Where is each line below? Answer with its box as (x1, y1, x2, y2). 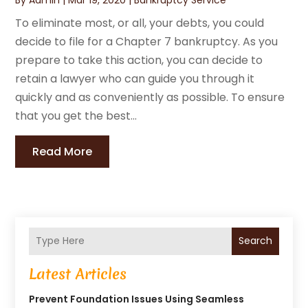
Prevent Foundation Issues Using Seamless (29, 291, 245, 306)
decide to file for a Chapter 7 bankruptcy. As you (15, 33, 278, 49)
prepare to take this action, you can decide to (15, 52, 263, 68)
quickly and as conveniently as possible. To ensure (15, 89, 285, 105)
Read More (32, 143, 93, 159)
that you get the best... (15, 107, 137, 124)
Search (238, 234, 272, 248)
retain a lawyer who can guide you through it (15, 70, 255, 87)
